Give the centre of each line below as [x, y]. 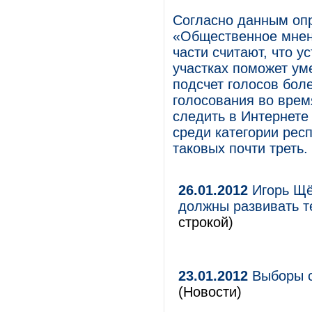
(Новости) [210, 292]
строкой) [206, 222]
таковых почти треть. [240, 148]
